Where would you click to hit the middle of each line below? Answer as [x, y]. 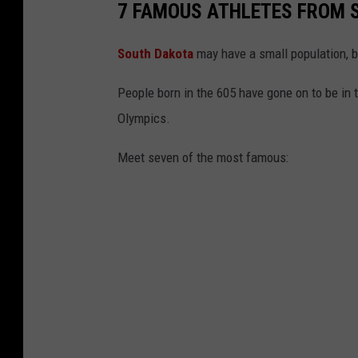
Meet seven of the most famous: [203, 157]
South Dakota [157, 53]
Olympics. [144, 118]
